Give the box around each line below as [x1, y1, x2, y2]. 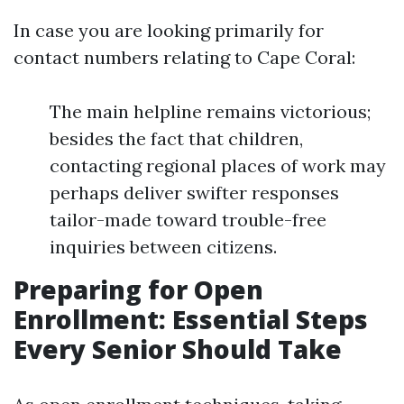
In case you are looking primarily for [14, 19, 324, 41]
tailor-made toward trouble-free [50, 208, 326, 231]
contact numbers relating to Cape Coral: [14, 46, 355, 69]
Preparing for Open [14, 272, 263, 307]
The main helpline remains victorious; [50, 100, 371, 123]
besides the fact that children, [50, 127, 303, 150]
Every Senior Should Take [14, 332, 342, 366]
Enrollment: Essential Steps [14, 302, 368, 336]
